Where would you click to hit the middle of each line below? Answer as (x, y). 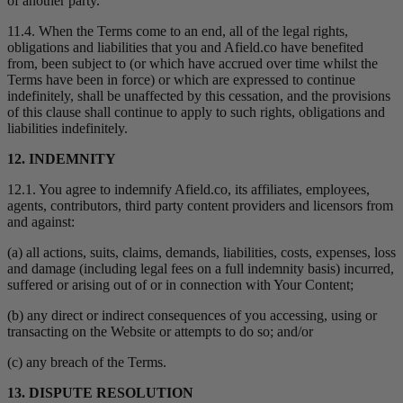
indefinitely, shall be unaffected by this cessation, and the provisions (199, 96)
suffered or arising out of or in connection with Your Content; (180, 285)
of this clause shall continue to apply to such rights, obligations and (196, 112)
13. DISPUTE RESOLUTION (100, 393)
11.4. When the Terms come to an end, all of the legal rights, (178, 31)
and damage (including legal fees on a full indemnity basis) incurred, (201, 269)
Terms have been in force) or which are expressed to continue (181, 80)
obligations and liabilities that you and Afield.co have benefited (185, 48)
